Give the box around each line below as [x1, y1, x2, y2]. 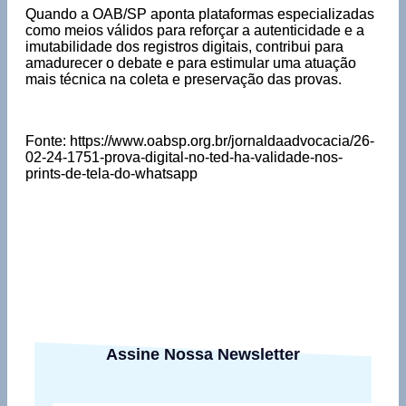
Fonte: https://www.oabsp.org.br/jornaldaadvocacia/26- [25, 132, 374, 149]
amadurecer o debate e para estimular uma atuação [25, 54, 356, 71]
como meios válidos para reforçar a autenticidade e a [25, 22, 364, 38]
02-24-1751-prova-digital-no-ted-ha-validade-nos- [25, 149, 343, 165]
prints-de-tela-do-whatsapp [25, 165, 198, 181]
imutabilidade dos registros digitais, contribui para [25, 38, 343, 54]
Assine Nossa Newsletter [106, 344, 300, 363]
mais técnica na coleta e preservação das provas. [25, 71, 345, 87]
